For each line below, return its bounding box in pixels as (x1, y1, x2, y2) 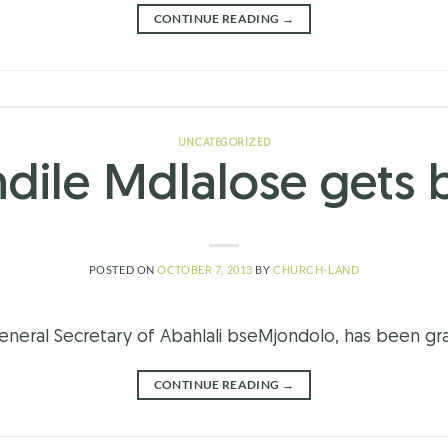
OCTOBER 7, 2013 (157, 263, 253, 277)
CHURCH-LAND (273, 263, 360, 277)
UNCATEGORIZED (177, 137, 271, 149)
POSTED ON (88, 263, 158, 277)
